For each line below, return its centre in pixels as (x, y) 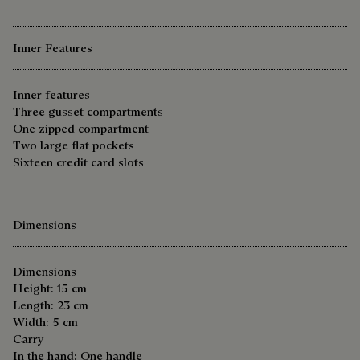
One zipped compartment (81, 129)
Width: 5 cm (45, 322)
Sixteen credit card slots (78, 162)
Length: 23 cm (51, 305)
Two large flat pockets (74, 145)
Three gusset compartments (88, 112)
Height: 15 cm (50, 288)
